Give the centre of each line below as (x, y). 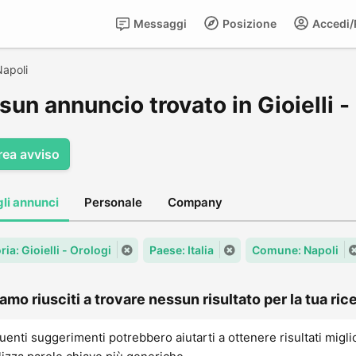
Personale (113, 202)
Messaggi (159, 23)
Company (195, 202)
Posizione (248, 23)
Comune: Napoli (295, 250)
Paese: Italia (182, 250)
